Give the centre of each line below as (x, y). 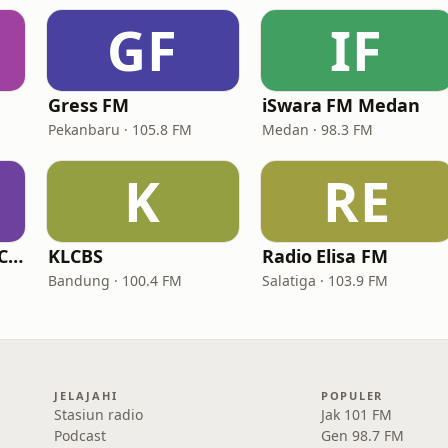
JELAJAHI (86, 395)
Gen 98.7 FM (362, 435)
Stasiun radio (99, 414)
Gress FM (89, 105)
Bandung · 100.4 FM (115, 280)
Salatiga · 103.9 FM (325, 280)
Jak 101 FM (356, 414)
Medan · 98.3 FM (317, 129)
